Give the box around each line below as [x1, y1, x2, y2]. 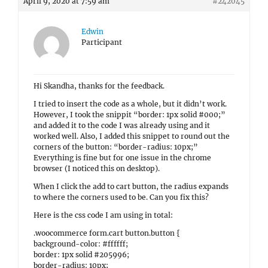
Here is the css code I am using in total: [33, 211, 173, 220]
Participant [81, 38, 122, 47]
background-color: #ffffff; [33, 239, 128, 248]
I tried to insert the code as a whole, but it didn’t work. [33, 99, 227, 108]
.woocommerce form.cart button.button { [33, 229, 180, 237]
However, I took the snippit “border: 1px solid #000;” [33, 110, 226, 119]
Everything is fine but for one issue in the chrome [33, 153, 211, 162]
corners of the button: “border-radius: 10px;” [33, 142, 198, 151]
